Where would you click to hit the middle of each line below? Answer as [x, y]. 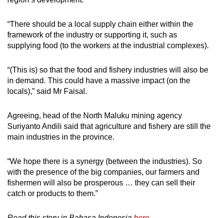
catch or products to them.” [53, 194]
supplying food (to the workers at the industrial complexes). [109, 46]
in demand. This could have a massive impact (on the [99, 81]
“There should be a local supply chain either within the [100, 24]
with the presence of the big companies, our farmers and [103, 172]
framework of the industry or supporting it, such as [92, 35]
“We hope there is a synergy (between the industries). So [105, 162]
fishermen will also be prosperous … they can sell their [101, 183]
